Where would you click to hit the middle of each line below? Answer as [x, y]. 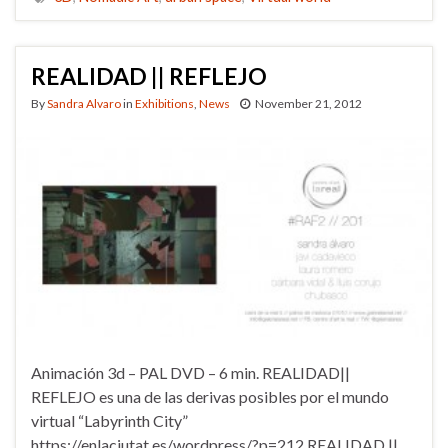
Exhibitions [164, 103]
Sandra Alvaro [84, 103]
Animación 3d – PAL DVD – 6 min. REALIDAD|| [190, 372]
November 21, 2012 [308, 103]
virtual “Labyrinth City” [109, 420]
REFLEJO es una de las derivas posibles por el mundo [210, 396]
